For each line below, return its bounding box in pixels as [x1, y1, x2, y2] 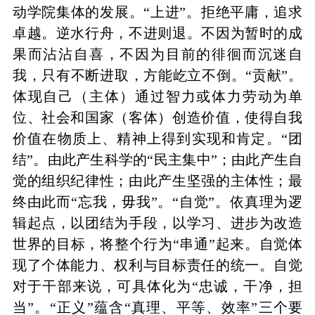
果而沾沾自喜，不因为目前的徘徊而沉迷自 [12, 46, 303, 63]
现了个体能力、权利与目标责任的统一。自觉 [12, 257, 303, 274]
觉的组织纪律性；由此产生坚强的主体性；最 [12, 173, 303, 189]
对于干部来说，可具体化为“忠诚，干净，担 [12, 278, 303, 295]
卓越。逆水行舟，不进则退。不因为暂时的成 [12, 25, 303, 41]
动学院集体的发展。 [12, 4, 144, 20]
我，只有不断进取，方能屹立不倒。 [12, 67, 246, 84]
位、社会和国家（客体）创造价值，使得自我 [12, 110, 303, 126]
